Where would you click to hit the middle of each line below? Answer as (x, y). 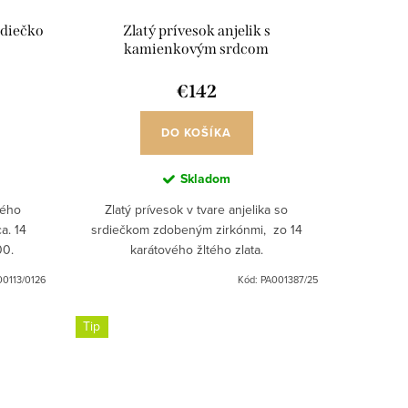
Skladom (205, 178)
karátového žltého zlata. (196, 249)
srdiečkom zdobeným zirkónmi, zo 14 (196, 229)
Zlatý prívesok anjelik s (196, 30)
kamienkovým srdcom (197, 48)
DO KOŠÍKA (197, 132)
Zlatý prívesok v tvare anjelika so (197, 209)
